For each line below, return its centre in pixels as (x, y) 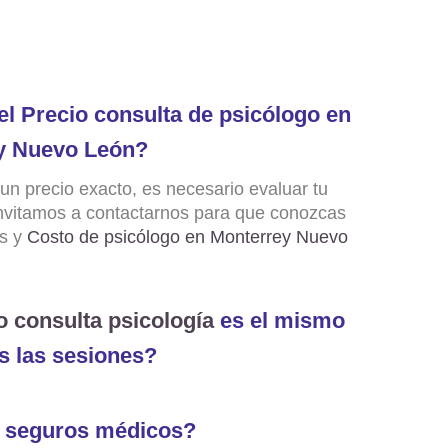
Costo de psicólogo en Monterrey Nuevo (187, 237)
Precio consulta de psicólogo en (186, 114)
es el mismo (279, 320)
